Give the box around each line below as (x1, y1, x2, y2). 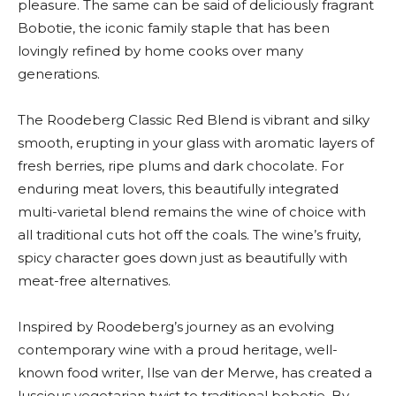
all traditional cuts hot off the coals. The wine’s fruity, (18, 226, 361, 243)
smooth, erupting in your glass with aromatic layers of (18, 134, 374, 151)
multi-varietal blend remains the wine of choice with (18, 203, 366, 220)
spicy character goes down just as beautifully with (18, 249, 347, 266)
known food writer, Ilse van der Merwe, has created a (18, 364, 372, 381)
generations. (18, 65, 100, 82)
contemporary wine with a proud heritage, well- (18, 341, 338, 358)
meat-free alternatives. (18, 272, 171, 289)
